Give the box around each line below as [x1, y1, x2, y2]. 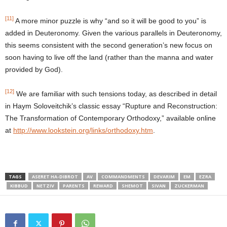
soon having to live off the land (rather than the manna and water [5, 53, 213, 61]
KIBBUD [10, 182, 28, 189]
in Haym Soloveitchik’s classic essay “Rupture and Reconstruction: [5, 101, 217, 110]
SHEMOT [122, 182, 143, 189]
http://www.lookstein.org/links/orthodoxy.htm [13, 126, 153, 134]
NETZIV [36, 182, 54, 189]
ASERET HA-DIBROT [32, 173, 78, 180]
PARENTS [63, 182, 85, 189]
